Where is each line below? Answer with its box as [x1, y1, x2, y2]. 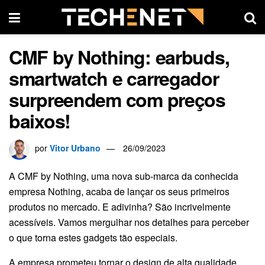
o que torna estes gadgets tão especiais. [9, 230, 177, 244]
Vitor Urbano [50, 141, 101, 154]
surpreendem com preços [9, 86, 225, 113]
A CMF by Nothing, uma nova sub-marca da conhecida [9, 169, 238, 183]
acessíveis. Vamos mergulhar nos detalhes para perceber [9, 215, 249, 229]
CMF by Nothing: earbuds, [9, 43, 230, 70]
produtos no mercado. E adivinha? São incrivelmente [9, 199, 231, 214]
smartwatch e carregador [9, 64, 219, 92]
